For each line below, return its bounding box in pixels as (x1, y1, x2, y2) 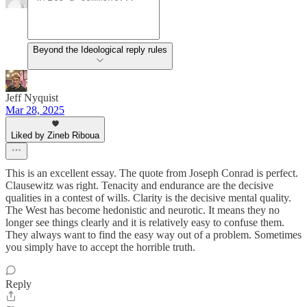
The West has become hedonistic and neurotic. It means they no (5, 204, 280, 217)
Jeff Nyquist (5, 92, 58, 104)
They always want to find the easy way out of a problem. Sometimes (5, 229, 302, 241)
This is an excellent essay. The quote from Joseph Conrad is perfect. (5, 167, 298, 180)
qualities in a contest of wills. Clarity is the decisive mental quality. (5, 192, 291, 204)
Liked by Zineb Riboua (11, 130, 99, 141)
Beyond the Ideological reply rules (126, 45, 167, 56)
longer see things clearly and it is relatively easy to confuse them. (5, 217, 284, 229)
